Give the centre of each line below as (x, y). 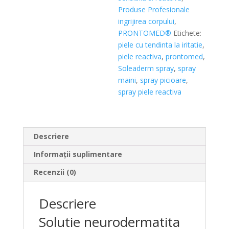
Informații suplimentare (78, 154)
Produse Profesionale (154, 9)
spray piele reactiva (150, 92)
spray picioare (163, 80)
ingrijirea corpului (146, 21)
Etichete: (188, 33)
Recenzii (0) (55, 172)
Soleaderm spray (146, 68)
